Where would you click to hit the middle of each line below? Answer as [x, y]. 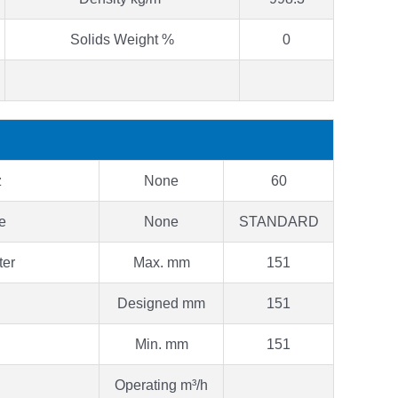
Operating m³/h [161, 385]
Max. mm [161, 262]
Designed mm [161, 303]
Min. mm [161, 344]
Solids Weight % [122, 39]
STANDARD [279, 221]
